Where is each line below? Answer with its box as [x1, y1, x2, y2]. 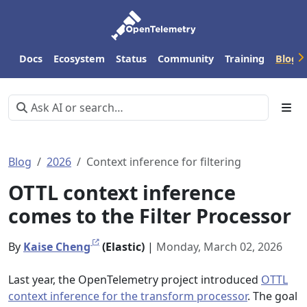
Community [158, 51, 214, 65]
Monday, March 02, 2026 [156, 239, 282, 254]
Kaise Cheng [23, 239, 90, 254]
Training [225, 51, 265, 65]
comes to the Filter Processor [8, 202, 291, 229]
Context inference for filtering [86, 154, 241, 169]
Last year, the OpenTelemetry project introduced [8, 272, 261, 287]
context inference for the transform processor [8, 288, 247, 304]
